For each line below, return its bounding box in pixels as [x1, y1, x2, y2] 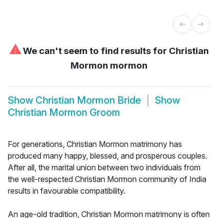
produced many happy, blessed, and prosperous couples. [8, 150, 207, 161]
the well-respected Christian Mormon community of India [8, 174, 206, 184]
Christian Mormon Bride [36, 94, 141, 107]
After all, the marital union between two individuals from [8, 162, 200, 172]
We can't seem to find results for [21, 45, 169, 56]
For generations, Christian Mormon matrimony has [8, 139, 182, 149]
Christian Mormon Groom [8, 107, 120, 119]
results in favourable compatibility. [8, 185, 126, 196]
